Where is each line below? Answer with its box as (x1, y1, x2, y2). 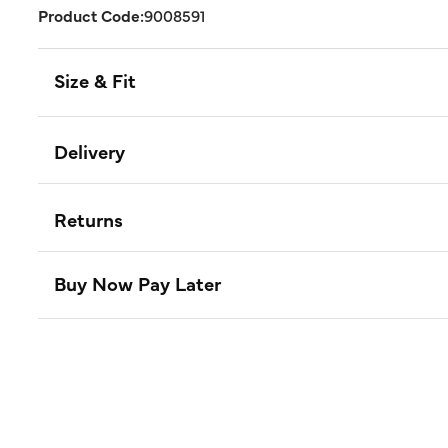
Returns (54, 205, 123, 232)
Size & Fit (54, 67, 136, 93)
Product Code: (38, 4, 144, 26)
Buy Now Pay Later (54, 269, 221, 296)
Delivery (54, 138, 125, 165)
